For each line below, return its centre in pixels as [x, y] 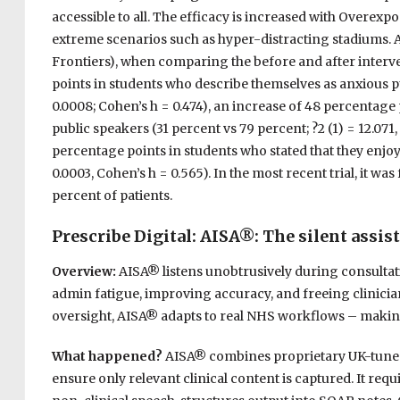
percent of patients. [112, 196]
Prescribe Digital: [125, 237]
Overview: [85, 272]
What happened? [108, 357]
